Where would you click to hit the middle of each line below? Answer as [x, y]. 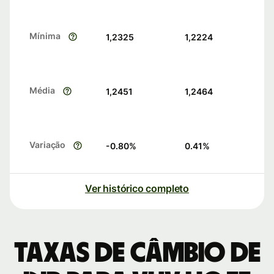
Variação [48, 145]
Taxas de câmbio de [137, 254]
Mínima [45, 36]
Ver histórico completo [137, 189]
